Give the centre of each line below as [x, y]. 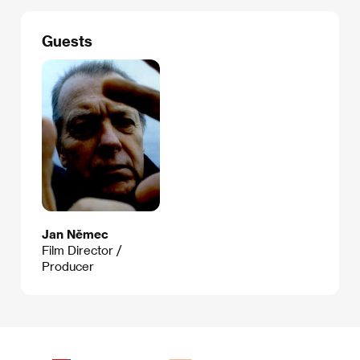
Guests [67, 40]
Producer [68, 266]
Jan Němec [75, 233]
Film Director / [82, 250]
